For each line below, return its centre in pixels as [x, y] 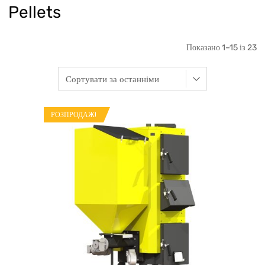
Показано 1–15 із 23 [222, 48]
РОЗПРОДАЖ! [73, 115]
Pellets [35, 12]
